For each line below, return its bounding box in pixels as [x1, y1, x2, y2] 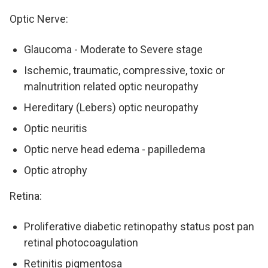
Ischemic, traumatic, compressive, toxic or [24, 64, 225, 77]
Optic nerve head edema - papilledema [24, 143, 205, 156]
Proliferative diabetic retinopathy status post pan [24, 220, 254, 233]
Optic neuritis [24, 122, 87, 135]
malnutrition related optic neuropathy [24, 80, 199, 93]
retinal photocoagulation [24, 236, 138, 249]
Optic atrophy [24, 164, 87, 177]
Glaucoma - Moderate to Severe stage [24, 43, 203, 56]
